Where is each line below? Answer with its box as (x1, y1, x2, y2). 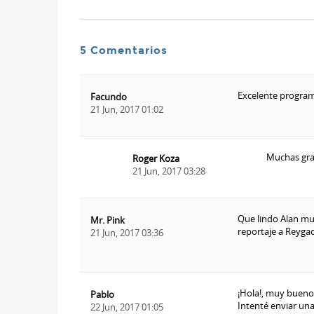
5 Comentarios (80, 43, 168, 57)
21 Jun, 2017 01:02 (90, 102, 163, 116)
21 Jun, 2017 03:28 (132, 164, 205, 177)
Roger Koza (132, 151, 179, 165)
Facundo (90, 90, 127, 103)
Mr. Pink (90, 213, 125, 226)
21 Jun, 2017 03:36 (90, 226, 163, 239)
